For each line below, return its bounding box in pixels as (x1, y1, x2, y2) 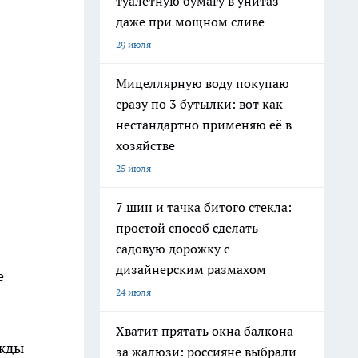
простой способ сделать (116, 220, 258, 236)
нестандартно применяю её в (116, 117, 292, 133)
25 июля (116, 162, 151, 174)
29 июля (116, 38, 151, 50)
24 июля (116, 286, 151, 298)
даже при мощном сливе (116, 14, 265, 30)
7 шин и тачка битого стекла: (116, 199, 292, 215)
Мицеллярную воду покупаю (116, 75, 289, 91)
